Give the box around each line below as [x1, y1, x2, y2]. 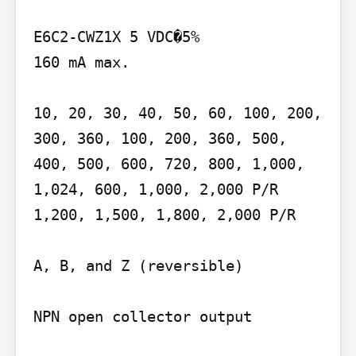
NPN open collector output [33, 308, 252, 326]
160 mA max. [33, 53, 130, 72]
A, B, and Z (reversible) [33, 257, 243, 275]
